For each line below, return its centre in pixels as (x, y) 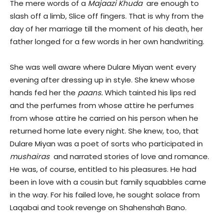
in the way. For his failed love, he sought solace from (105, 195)
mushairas (31, 157)
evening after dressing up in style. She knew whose (102, 80)
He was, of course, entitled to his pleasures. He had (103, 169)
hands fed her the (44, 93)
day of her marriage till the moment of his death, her (106, 29)
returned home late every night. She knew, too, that (104, 131)
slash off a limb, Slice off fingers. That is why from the (107, 16)
